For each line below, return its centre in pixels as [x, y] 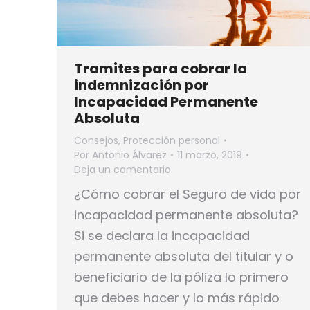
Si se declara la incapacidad [162, 235]
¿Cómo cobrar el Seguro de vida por [188, 194]
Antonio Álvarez [129, 155]
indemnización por [142, 85]
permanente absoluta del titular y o [184, 256]
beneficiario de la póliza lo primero [181, 277]
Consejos [96, 140]
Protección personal [172, 140]
